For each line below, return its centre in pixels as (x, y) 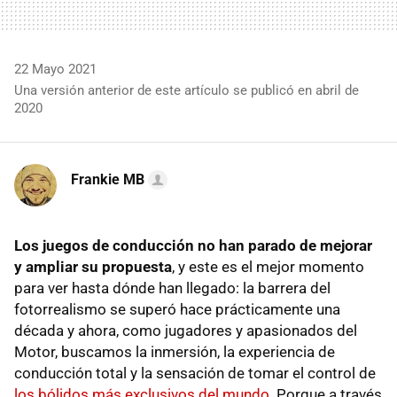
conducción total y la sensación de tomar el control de (195, 373)
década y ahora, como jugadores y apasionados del (186, 330)
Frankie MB (108, 179)
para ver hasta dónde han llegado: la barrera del (172, 288)
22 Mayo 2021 (55, 69)
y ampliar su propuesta (93, 266)
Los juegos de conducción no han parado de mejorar (193, 245)
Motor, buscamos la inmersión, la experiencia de (175, 351)
